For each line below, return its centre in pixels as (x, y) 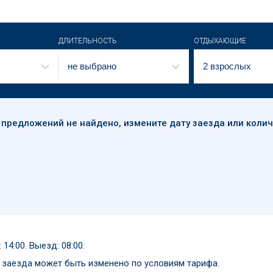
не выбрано (92, 66)
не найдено (92, 123)
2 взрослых (227, 66)
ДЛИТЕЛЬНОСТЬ (87, 41)
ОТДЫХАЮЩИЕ (220, 41)
